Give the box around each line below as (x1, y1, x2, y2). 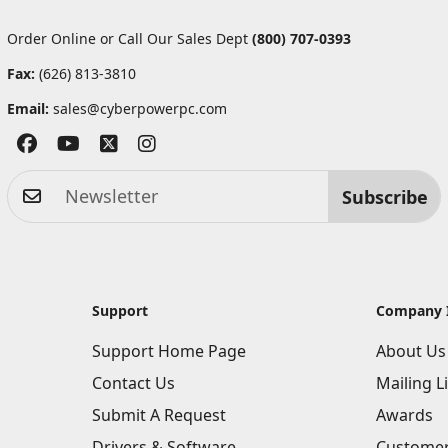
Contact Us (92, 372, 175, 394)
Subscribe (341, 184, 428, 209)
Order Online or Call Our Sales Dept (6, 29, 252, 48)
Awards (375, 404, 433, 426)
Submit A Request (92, 404, 226, 426)
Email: (6, 99, 49, 118)
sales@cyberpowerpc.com (52, 99, 227, 118)
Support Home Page (92, 340, 246, 362)
